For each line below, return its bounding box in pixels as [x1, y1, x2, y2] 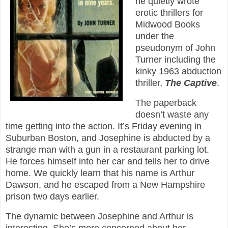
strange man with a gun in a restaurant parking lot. [6, 145, 209, 155]
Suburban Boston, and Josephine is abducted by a [6, 133, 210, 144]
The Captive [164, 78, 217, 89]
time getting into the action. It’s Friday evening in [6, 121, 202, 132]
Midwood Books [135, 19, 200, 30]
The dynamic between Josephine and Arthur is [6, 211, 193, 221]
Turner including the [135, 54, 216, 65]
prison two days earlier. [6, 191, 99, 202]
